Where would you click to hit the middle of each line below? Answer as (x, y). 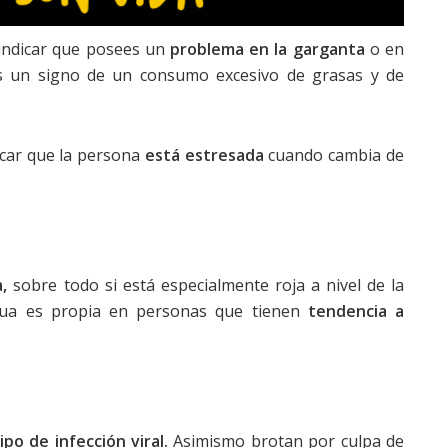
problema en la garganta (267, 49)
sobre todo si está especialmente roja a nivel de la (206, 285)
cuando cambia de (334, 155)
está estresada (204, 155)
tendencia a (356, 311)
